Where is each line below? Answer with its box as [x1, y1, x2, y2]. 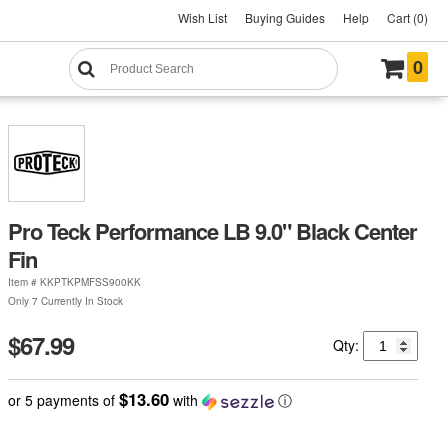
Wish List [178, 9, 227, 26]
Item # [7, 274, 40, 289]
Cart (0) [387, 9, 428, 26]
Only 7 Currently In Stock [7, 293, 123, 308]
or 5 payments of [7, 389, 119, 410]
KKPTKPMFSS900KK [39, 274, 141, 289]
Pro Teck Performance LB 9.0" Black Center [7, 214, 417, 247]
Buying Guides [245, 9, 325, 26]
